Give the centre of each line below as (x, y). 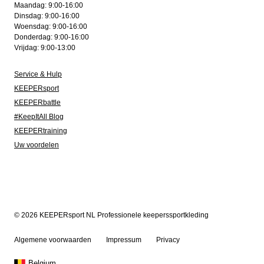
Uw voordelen (37, 145)
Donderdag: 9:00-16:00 (52, 37)
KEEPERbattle (37, 103)
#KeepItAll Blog (39, 117)
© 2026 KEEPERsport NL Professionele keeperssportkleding (111, 215)
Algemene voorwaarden (53, 240)
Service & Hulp (38, 74)
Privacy (168, 240)
